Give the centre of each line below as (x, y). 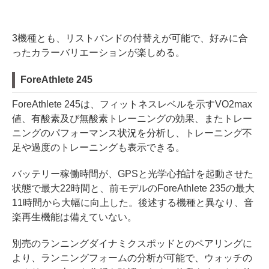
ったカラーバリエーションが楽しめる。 (98, 53)
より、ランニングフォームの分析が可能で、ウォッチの (132, 258)
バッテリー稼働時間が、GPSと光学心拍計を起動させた (133, 174)
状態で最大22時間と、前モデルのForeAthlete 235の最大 (133, 189)
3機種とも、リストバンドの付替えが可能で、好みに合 (130, 38)
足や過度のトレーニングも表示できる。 (98, 148)
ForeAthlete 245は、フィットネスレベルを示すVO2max (132, 104)
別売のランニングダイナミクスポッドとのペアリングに (132, 244)
